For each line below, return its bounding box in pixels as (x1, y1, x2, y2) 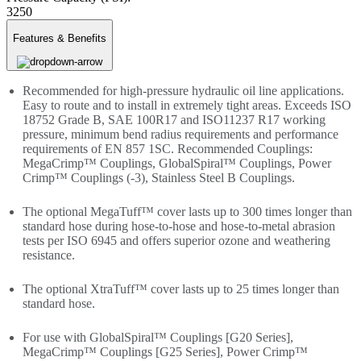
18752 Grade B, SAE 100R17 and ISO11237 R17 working (23, 112, 326, 127)
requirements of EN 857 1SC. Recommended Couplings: (23, 141, 313, 156)
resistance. (23, 247, 75, 262)
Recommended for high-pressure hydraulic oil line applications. (23, 83, 344, 98)
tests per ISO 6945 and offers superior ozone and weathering (23, 233, 330, 247)
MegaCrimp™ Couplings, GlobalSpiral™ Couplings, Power (23, 156, 331, 170)
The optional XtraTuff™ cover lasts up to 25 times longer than (23, 281, 339, 296)
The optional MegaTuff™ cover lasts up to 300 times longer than (23, 204, 352, 218)
